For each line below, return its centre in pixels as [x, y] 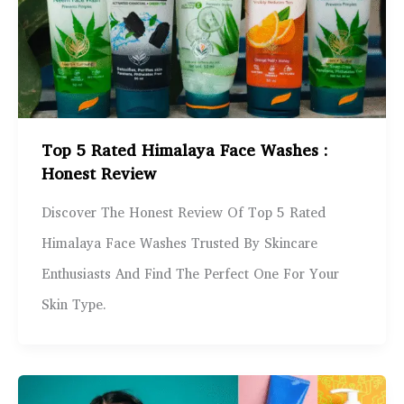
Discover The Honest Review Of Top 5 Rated [183, 214]
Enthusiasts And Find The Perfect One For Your [190, 275]
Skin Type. [73, 306]
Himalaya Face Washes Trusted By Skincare [179, 245]
